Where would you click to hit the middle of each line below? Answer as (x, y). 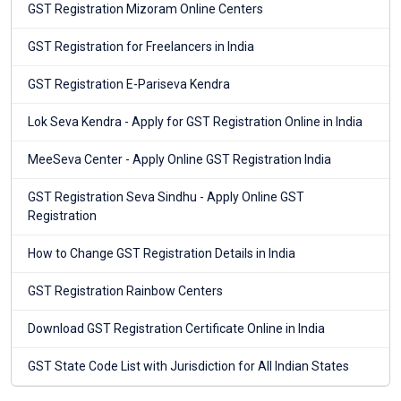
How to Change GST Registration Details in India (162, 254)
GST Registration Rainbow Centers (125, 291)
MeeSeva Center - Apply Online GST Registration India (179, 160)
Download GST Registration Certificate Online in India (176, 329)
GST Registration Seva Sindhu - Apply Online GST (166, 197)
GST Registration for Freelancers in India (141, 47)
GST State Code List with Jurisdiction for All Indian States (188, 367)
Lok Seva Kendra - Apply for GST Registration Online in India (195, 122)
